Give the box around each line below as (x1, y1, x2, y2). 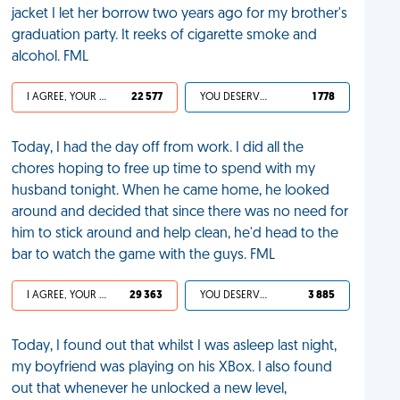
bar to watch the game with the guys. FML (12, 248, 276, 262)
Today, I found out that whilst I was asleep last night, (12, 339, 337, 354)
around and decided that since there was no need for (12, 205, 349, 220)
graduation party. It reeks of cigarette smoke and (12, 29, 318, 43)
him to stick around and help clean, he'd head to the (12, 227, 339, 241)
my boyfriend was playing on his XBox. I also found (12, 361, 333, 375)
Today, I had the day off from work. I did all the (12, 141, 304, 155)
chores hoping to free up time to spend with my (12, 162, 316, 177)
